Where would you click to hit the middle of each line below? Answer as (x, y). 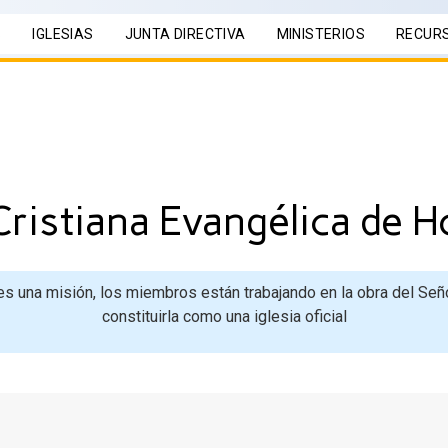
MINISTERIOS (321, 34)
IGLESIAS (63, 34)
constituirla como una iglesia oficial (224, 316)
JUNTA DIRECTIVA (185, 34)
